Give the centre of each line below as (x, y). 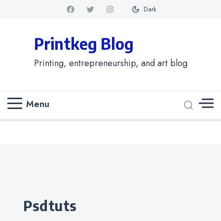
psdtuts (55, 205)
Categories (44, 198)
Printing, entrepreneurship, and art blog (110, 63)
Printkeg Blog (84, 43)
